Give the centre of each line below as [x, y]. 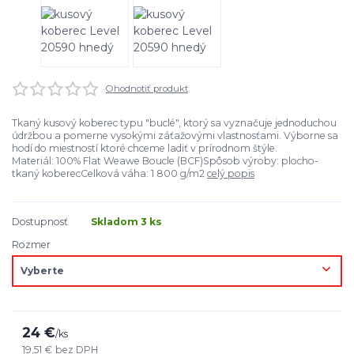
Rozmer [31, 245]
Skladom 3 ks [126, 222]
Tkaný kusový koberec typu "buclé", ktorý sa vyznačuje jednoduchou [174, 123]
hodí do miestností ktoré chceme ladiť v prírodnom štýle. [146, 149]
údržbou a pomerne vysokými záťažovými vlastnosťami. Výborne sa [175, 136]
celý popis [231, 174]
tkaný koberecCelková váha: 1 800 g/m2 [109, 174]
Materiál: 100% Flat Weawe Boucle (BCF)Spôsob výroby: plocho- [165, 161]
